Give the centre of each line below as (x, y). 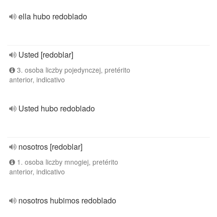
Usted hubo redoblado (57, 108)
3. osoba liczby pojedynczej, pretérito (73, 70)
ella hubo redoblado (53, 16)
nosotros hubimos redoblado (67, 200)
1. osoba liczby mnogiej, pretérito (67, 162)
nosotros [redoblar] (50, 147)
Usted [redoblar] (46, 54)
